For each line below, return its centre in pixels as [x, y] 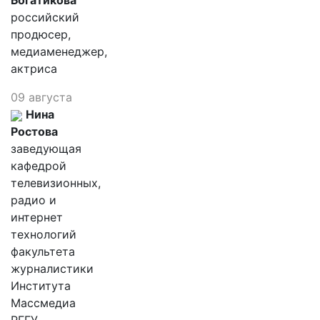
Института [41, 286]
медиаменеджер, [59, 51]
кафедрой [39, 166]
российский [45, 17]
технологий [44, 234]
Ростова [34, 131]
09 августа [41, 97]
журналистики [52, 269]
